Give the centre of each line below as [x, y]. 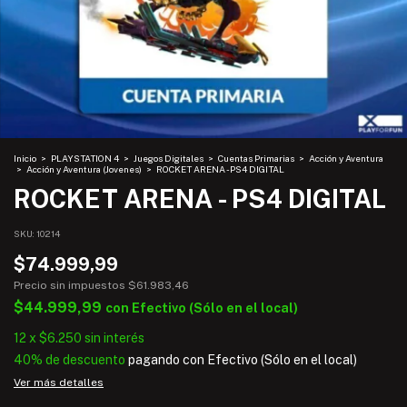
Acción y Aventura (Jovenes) [84, 169]
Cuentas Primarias [256, 158]
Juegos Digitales [169, 158]
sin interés [114, 338]
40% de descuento [69, 359]
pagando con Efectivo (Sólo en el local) [241, 359]
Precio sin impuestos [71, 285]
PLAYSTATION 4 [85, 158]
